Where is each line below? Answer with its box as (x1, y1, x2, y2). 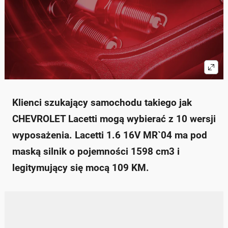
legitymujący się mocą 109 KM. (12, 162, 149, 174)
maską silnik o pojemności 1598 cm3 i (12, 146, 180, 158)
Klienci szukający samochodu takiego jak (12, 97, 192, 109)
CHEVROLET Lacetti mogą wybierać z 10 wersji (12, 113, 216, 125)
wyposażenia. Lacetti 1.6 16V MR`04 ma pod (12, 129, 207, 141)
